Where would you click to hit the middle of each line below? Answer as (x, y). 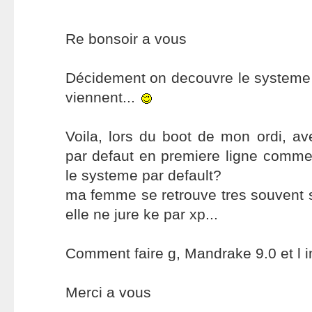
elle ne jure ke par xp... (141, 214)
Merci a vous (108, 292)
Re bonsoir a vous (126, 39)
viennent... (102, 97)
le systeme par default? (143, 175)
